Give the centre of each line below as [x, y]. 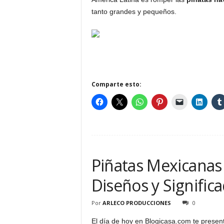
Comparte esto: [116, 84]
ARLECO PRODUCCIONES [136, 203]
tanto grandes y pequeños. [134, 11]
